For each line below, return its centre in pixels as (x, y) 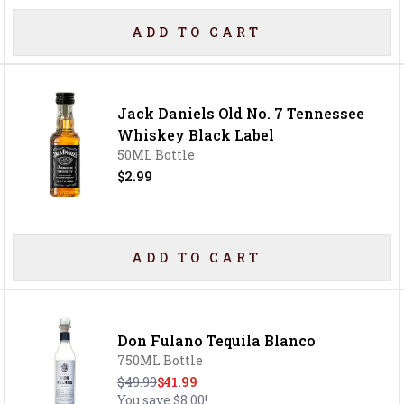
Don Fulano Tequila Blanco (217, 340)
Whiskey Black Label (196, 135)
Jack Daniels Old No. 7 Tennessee (241, 113)
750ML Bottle (161, 360)
